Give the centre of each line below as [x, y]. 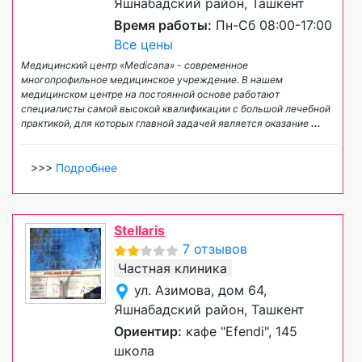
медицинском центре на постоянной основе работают [150, 95]
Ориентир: [148, 332]
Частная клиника [173, 269]
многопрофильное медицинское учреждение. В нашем [152, 80]
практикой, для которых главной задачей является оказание [166, 124]
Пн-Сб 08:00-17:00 [272, 25]
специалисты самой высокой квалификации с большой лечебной [176, 109]
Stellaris [139, 231]
